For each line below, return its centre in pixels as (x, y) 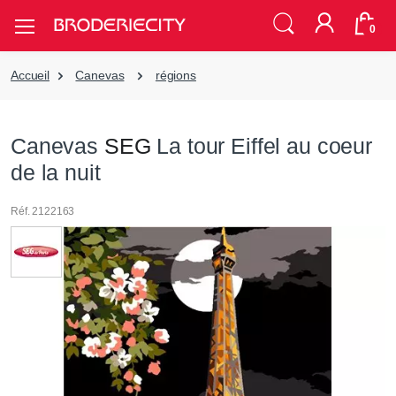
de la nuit (56, 172)
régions (175, 75)
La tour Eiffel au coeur (261, 145)
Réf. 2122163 (43, 212)
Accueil (30, 75)
